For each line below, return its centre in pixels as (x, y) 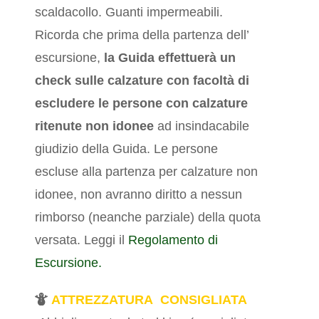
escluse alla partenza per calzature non (147, 172)
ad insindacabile (202, 126)
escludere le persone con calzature (142, 104)
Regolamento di (173, 240)
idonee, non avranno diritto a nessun (139, 195)
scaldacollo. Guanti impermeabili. (129, 12)
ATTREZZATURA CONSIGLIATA (150, 300)
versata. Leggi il (82, 240)
